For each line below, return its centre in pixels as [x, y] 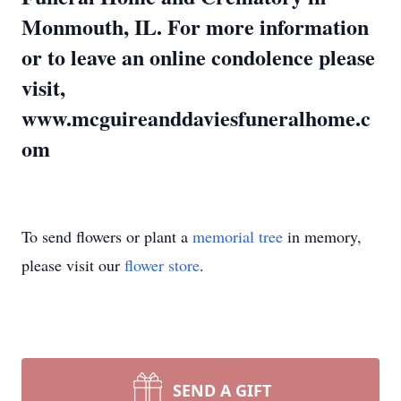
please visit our [73, 265]
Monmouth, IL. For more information [195, 26]
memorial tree [238, 236]
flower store [162, 265]
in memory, [322, 236]
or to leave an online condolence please [198, 57]
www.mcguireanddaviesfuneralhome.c [196, 118]
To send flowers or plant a [107, 236]
